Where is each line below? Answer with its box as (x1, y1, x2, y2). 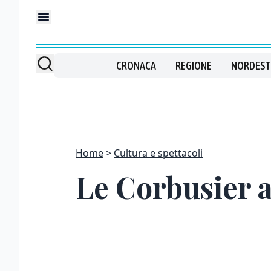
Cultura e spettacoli (114, 146, 203, 160)
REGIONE (175, 59, 212, 72)
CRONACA (116, 59, 156, 72)
